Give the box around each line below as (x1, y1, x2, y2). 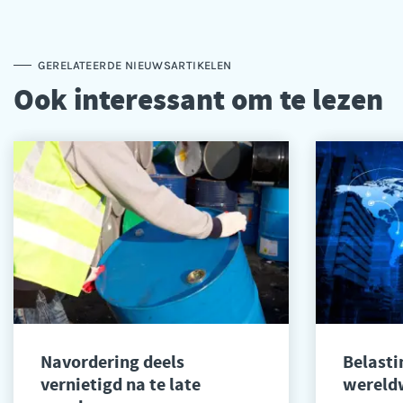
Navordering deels (40, 349, 184, 374)
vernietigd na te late (40, 372, 201, 397)
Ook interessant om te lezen (13, 78, 383, 120)
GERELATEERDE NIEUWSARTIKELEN (37, 58, 232, 72)
